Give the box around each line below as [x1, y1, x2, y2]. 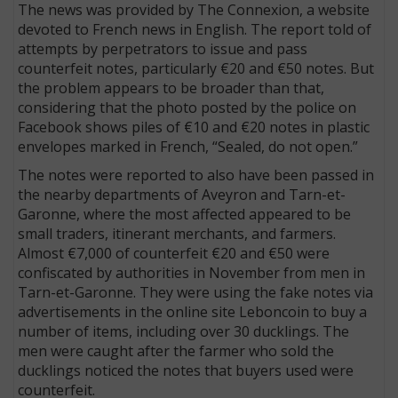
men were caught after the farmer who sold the [18, 340, 335, 361]
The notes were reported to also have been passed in [18, 164, 375, 185]
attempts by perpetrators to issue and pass [18, 38, 308, 59]
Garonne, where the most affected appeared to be [18, 203, 352, 224]
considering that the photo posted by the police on [18, 97, 357, 117]
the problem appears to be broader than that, [18, 77, 325, 98]
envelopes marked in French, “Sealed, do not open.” [18, 136, 359, 156]
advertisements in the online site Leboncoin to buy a [18, 301, 368, 322]
